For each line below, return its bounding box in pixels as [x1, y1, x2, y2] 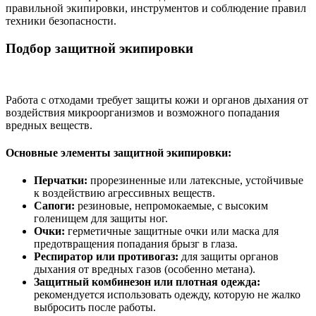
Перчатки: [34, 174, 87, 187]
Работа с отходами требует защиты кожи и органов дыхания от [6, 93, 308, 106]
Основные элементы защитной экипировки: [6, 147, 231, 159]
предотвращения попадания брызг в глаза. [34, 238, 238, 250]
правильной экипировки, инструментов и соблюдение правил [6, 2, 306, 15]
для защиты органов [178, 250, 279, 263]
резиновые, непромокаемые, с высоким [75, 200, 268, 212]
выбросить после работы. [34, 301, 156, 314]
